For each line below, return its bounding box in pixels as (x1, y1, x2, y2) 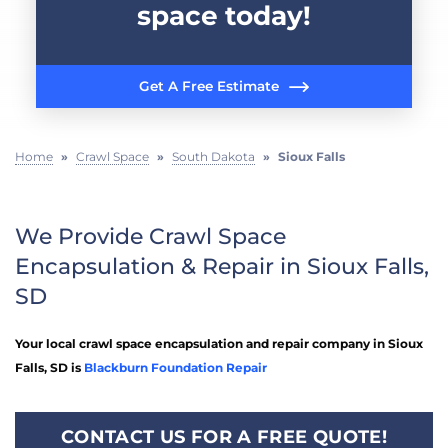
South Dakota (172, 148, 255, 164)
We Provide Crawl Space (15, 222, 286, 250)
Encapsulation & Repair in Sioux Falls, (15, 252, 429, 280)
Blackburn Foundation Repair (84, 359, 267, 375)
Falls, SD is (15, 359, 84, 375)
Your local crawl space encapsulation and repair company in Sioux (15, 335, 423, 351)
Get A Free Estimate (139, 78, 279, 95)
